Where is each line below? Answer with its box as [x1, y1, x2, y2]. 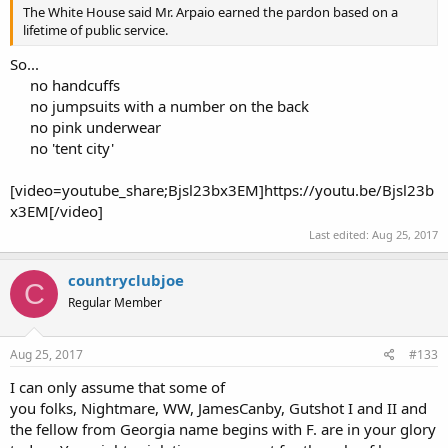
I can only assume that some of [10, 376, 225, 397]
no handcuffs [30, 74, 120, 95]
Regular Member [68, 294, 162, 311]
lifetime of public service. [23, 21, 168, 39]
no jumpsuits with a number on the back [30, 95, 309, 116]
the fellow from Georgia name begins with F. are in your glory [10, 418, 436, 439]
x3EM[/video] [10, 200, 103, 221]
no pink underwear [30, 116, 161, 137]
